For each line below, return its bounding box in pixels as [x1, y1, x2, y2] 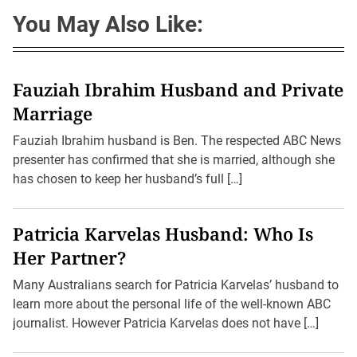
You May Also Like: [13, 11, 203, 38]
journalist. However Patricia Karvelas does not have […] [13, 316, 319, 331]
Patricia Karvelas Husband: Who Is [13, 222, 313, 246]
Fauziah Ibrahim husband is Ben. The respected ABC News [13, 133, 341, 149]
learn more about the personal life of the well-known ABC [13, 296, 331, 312]
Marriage [13, 101, 92, 126]
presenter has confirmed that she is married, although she [13, 152, 335, 168]
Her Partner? [13, 245, 126, 270]
